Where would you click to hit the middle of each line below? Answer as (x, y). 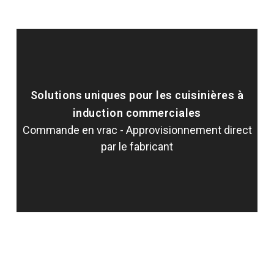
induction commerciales (137, 113)
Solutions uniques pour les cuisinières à (137, 95)
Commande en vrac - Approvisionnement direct (137, 130)
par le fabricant (137, 147)
